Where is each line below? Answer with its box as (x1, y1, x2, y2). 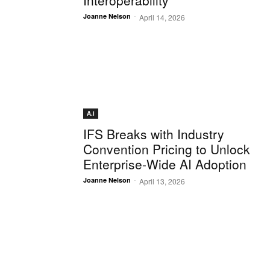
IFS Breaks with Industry (83, 125, 224, 143)
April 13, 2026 (139, 176, 185, 187)
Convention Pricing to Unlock (83, 140, 250, 159)
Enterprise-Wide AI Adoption (83, 155, 246, 174)
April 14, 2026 (139, 12, 185, 23)
